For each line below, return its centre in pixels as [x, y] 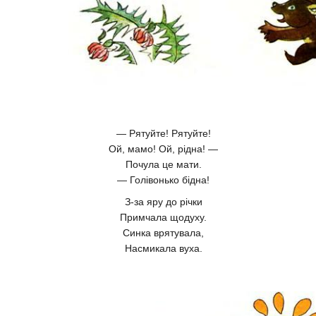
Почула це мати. [163, 165]
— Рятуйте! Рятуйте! [163, 134]
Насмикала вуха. [163, 249]
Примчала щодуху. [163, 218]
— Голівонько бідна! [163, 180]
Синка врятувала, [163, 233]
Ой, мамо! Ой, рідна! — [163, 149]
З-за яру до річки [163, 202]
